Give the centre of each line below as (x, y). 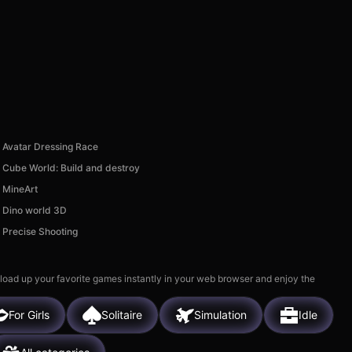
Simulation (220, 315)
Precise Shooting (40, 231)
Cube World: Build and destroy (71, 167)
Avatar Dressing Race (51, 146)
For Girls (29, 315)
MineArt (20, 189)
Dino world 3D (35, 210)
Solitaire (122, 315)
